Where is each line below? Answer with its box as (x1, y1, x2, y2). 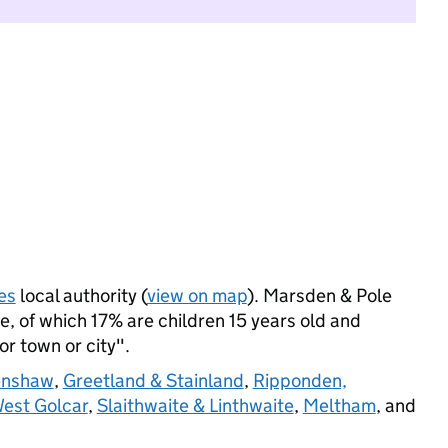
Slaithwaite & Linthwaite (96, 394, 294, 417)
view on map (146, 284, 247, 307)
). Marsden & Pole (246, 284, 392, 307)
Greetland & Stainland (62, 369, 244, 392)
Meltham (302, 394, 376, 417)
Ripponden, (252, 369, 347, 392)
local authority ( (15, 284, 147, 307)
